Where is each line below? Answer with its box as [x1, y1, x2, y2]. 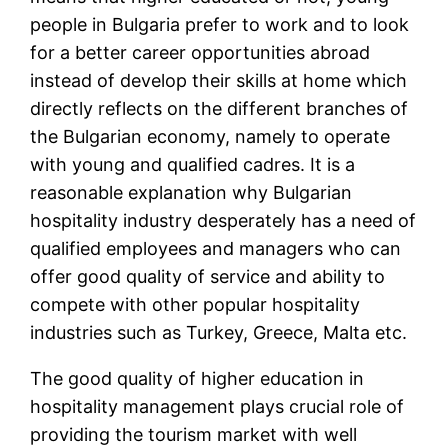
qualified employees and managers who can [30, 238, 402, 260]
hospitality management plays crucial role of [30, 396, 405, 418]
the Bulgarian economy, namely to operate [30, 126, 391, 148]
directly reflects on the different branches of [30, 98, 409, 120]
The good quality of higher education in [30, 368, 365, 390]
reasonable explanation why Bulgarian [30, 182, 353, 204]
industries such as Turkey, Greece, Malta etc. [30, 322, 408, 344]
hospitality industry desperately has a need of [30, 210, 417, 232]
